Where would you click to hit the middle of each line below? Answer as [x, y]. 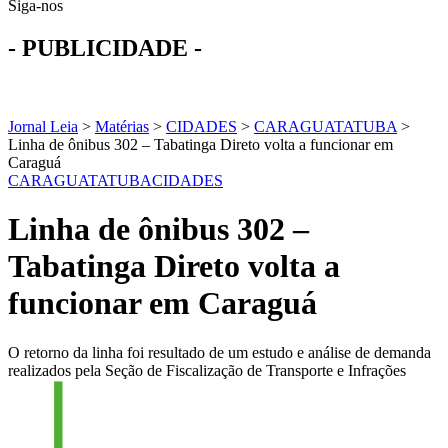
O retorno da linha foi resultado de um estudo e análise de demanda [219, 352]
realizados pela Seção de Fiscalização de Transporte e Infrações [207, 370]
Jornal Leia [43, 126]
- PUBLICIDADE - [105, 47]
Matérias [122, 126]
